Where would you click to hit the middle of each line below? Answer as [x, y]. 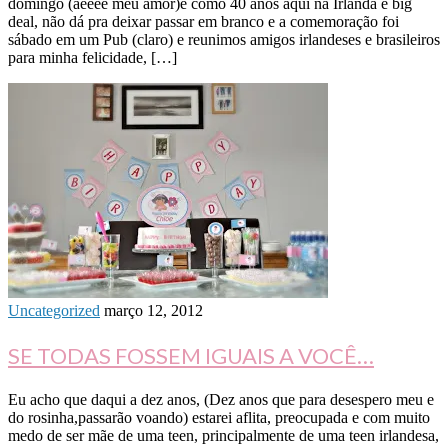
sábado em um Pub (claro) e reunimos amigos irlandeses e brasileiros [224, 40]
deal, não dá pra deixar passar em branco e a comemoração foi [203, 22]
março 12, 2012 [153, 311]
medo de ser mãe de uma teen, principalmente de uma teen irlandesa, [223, 436]
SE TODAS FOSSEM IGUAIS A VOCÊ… [191, 356]
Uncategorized [54, 311]
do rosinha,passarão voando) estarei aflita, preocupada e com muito [219, 418]
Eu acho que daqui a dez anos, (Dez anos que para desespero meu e [221, 400]
